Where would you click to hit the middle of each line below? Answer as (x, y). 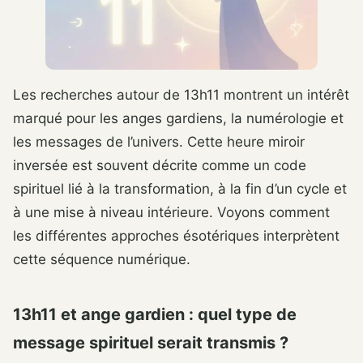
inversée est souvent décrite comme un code (160, 165)
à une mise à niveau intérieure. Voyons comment (171, 212)
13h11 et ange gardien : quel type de (155, 314)
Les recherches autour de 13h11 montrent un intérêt (181, 94)
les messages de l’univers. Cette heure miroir (159, 141)
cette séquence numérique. (102, 259)
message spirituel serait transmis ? (151, 342)
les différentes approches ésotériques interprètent (176, 235)
